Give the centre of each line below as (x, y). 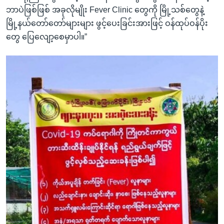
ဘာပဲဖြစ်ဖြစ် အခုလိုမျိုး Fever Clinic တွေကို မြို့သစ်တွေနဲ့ (105, 9)
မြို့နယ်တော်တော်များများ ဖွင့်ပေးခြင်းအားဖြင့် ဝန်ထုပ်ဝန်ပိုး (107, 23)
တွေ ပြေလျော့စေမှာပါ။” (46, 36)
